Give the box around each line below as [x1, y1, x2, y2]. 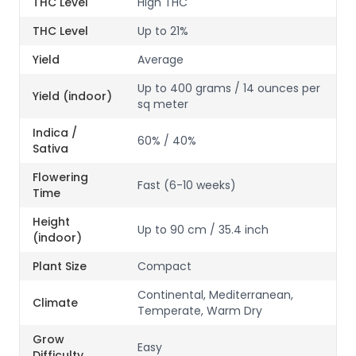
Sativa [33, 141, 68, 157]
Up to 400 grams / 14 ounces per [137, 80, 320, 96]
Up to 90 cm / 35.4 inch [137, 222, 269, 238]
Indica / [33, 125, 77, 141]
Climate [33, 295, 78, 311]
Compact [137, 258, 192, 274]
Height [33, 214, 70, 230]
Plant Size [33, 258, 87, 274]
